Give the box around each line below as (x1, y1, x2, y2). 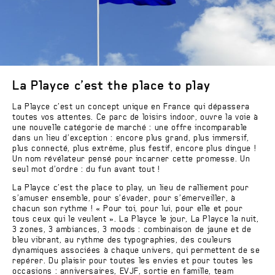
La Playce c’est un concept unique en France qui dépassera (12, 103, 250, 112)
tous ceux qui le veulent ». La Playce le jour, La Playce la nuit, (12, 215, 259, 224)
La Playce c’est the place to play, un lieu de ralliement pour (12, 184, 249, 193)
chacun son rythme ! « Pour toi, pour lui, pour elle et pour (12, 205, 243, 214)
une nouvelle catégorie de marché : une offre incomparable (12, 124, 248, 133)
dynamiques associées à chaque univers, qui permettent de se (12, 247, 260, 255)
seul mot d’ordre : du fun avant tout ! (12, 166, 160, 174)
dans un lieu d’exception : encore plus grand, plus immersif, (12, 134, 249, 143)
